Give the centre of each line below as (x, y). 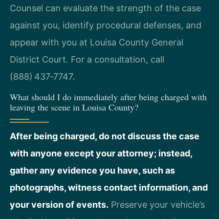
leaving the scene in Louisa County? (74, 107)
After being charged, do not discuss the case (105, 136)
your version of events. (59, 205)
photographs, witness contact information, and (109, 188)
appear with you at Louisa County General (97, 42)
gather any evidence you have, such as (92, 171)
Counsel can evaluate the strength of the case (105, 8)
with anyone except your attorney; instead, (101, 153)
